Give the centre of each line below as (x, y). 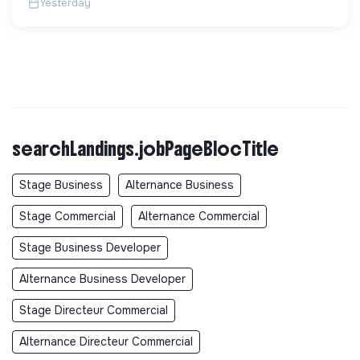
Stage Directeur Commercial (94, 311)
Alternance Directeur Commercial (106, 342)
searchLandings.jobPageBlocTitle (145, 149)
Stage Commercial (67, 217)
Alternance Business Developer (102, 279)
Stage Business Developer (90, 248)
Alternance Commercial (199, 217)
